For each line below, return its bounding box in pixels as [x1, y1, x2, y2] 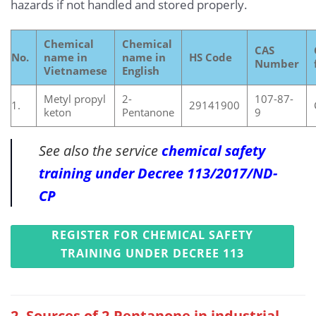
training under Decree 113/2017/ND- [38, 162, 277, 183]
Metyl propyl [44, 92, 106, 107]
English [122, 63, 159, 78]
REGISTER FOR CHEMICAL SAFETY [51, 227, 253, 243]
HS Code [189, 50, 232, 65]
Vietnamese [44, 63, 107, 78]
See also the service [38, 140, 162, 160]
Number [255, 56, 299, 71]
